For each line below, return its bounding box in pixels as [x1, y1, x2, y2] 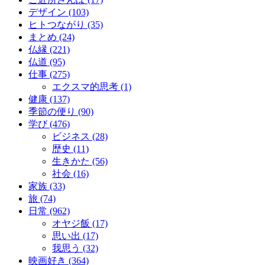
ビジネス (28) [52, 131, 108, 141]
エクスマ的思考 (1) [52, 81, 131, 92]
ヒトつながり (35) [28, 19, 103, 30]
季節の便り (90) [28, 106, 93, 117]
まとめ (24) [28, 31, 75, 42]
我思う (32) [52, 243, 98, 253]
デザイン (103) [28, 7, 89, 17]
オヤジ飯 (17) [52, 218, 108, 228]
